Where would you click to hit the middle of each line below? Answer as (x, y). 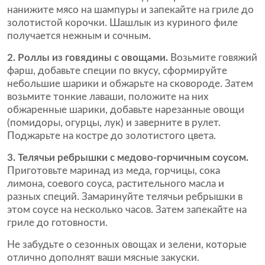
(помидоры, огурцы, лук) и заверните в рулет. (114, 123)
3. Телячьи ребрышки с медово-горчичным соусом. (128, 158)
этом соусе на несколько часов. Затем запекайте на (127, 210)
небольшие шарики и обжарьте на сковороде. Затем (130, 84)
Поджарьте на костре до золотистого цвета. (112, 136)
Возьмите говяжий (213, 58)
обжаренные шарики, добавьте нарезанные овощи (126, 110)
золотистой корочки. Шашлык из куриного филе (122, 23)
